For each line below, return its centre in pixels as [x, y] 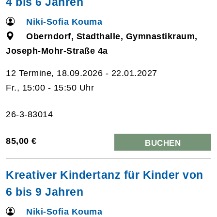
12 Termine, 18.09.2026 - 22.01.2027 [82, 73]
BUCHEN [163, 143]
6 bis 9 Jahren [45, 192]
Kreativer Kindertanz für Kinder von [105, 175]
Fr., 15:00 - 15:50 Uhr [50, 87]
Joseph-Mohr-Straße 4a [57, 51]
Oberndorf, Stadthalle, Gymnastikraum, [112, 36]
